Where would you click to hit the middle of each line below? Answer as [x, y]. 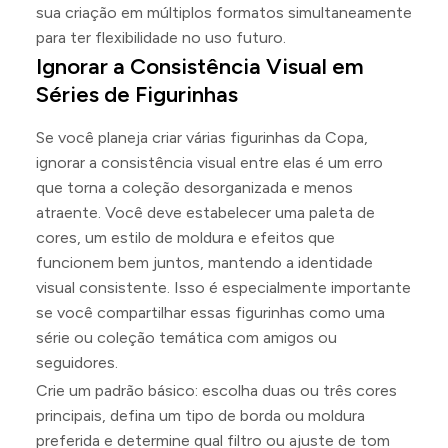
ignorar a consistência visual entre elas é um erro [209, 162]
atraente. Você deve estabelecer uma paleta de [205, 212]
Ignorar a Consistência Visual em [200, 66]
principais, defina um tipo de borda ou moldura [200, 415]
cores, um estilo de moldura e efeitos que [185, 237]
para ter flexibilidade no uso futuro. [161, 37]
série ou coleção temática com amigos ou [186, 337]
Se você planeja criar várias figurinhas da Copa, [202, 137]
